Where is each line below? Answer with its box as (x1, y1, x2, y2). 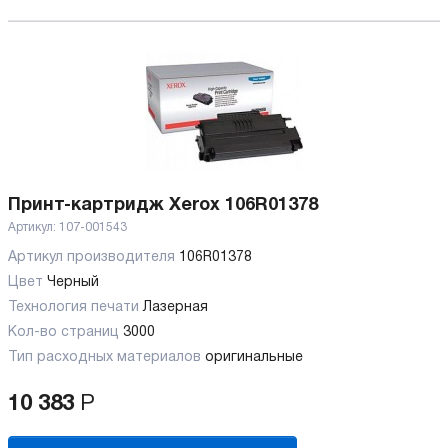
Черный (47, 276, 99, 290)
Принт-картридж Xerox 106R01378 (8, 197, 318, 215)
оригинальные (205, 351, 303, 365)
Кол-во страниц (8, 326, 123, 340)
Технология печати (8, 301, 143, 315)
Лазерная (143, 301, 208, 315)
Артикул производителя (8, 251, 179, 265)
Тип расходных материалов (8, 351, 205, 365)
